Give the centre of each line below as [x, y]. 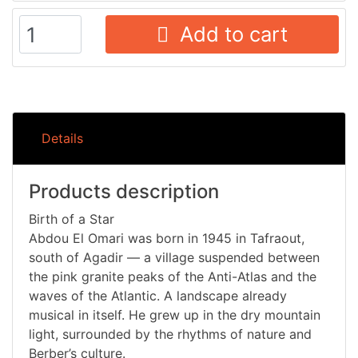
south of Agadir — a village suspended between [174, 258]
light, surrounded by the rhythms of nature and [170, 334]
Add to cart [228, 34]
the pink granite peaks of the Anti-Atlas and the [173, 277]
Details [62, 139]
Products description [124, 192]
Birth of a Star [72, 219]
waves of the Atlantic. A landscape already [158, 296]
